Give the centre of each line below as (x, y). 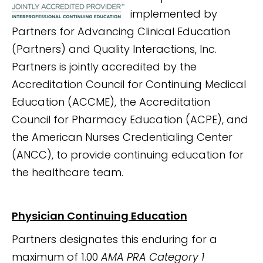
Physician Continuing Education (100, 215)
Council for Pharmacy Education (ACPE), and (130, 119)
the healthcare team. (69, 172)
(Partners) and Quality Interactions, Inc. (114, 49)
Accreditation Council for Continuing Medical (129, 84)
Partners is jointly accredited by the (104, 66)
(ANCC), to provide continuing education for (128, 154)
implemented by (174, 14)
